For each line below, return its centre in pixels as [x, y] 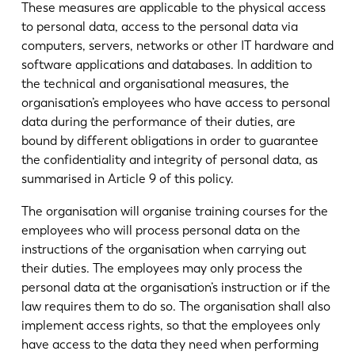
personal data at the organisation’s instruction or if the [176, 288]
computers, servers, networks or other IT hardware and [177, 45]
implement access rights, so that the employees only [170, 326]
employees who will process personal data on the [160, 231]
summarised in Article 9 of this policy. [127, 178]
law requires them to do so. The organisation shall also [176, 307]
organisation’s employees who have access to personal [176, 102]
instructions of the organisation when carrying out [163, 250]
